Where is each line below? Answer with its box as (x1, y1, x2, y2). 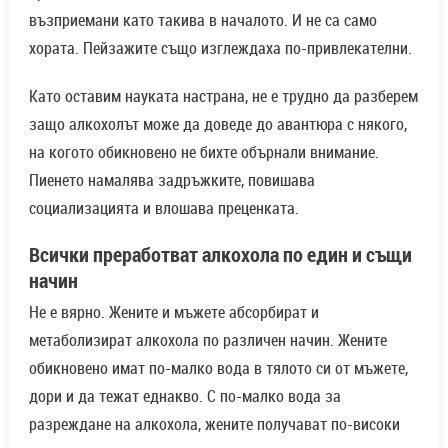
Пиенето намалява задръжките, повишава (28, 168, 315, 191)
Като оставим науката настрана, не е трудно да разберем (28, 84, 418, 107)
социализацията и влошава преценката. (28, 196, 299, 219)
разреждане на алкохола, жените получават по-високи (28, 412, 400, 435)
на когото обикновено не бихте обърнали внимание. (28, 140, 379, 163)
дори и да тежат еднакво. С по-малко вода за (28, 384, 341, 407)
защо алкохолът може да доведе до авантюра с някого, (28, 112, 407, 135)
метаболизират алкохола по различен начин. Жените (28, 328, 387, 351)
